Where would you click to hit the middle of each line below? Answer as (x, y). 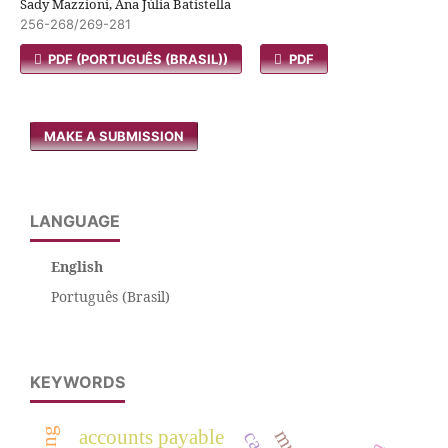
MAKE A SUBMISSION (114, 136)
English (77, 266)
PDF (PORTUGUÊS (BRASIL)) (137, 59)
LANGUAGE (75, 221)
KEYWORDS (77, 382)
